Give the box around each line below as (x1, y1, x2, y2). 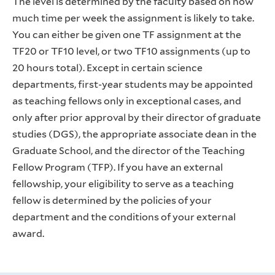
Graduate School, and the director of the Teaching (12, 144, 245, 157)
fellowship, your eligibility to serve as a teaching (12, 177, 234, 190)
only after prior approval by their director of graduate (12, 111, 261, 123)
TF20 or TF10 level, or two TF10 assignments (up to (12, 45, 250, 57)
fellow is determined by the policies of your (12, 194, 212, 206)
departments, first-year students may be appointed (12, 78, 253, 90)
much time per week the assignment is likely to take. (12, 12, 254, 24)
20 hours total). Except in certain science (12, 61, 203, 74)
